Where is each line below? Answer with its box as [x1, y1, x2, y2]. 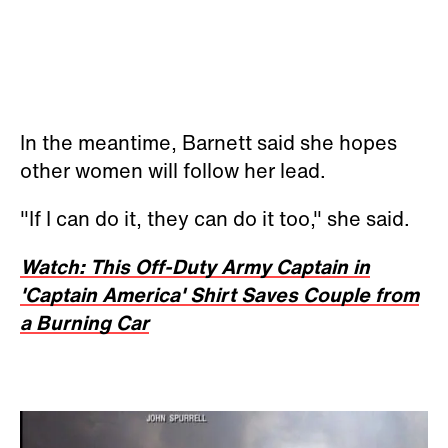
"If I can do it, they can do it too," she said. [20, 204, 410, 233]
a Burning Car [20, 308, 149, 337]
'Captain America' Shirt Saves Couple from [20, 280, 419, 309]
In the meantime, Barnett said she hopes [20, 128, 397, 157]
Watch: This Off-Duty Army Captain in [20, 252, 370, 281]
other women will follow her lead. [20, 156, 326, 185]
